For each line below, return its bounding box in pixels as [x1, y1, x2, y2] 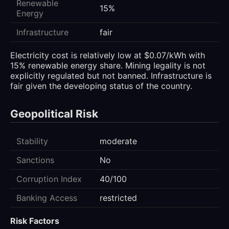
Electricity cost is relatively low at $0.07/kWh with [10, 50, 205, 60]
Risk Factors [10, 215, 59, 226]
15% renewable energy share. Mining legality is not [10, 60, 205, 71]
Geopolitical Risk [10, 107, 98, 120]
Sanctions [16, 154, 54, 165]
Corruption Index [16, 173, 82, 184]
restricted [100, 192, 137, 203]
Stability [16, 135, 48, 146]
